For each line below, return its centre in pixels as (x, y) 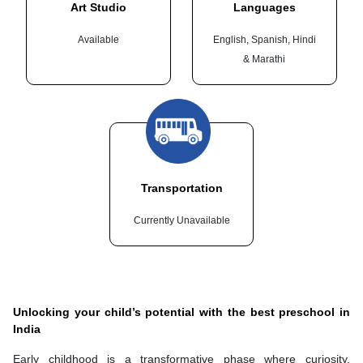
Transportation (181, 188)
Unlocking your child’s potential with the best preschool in (181, 312)
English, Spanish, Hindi (264, 39)
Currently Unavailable (181, 220)
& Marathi (265, 59)
